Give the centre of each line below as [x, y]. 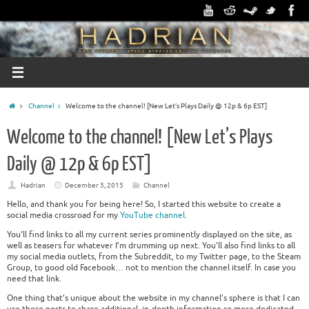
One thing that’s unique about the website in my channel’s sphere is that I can [153, 298]
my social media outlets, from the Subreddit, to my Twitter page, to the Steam [154, 256]
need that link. [34, 278]
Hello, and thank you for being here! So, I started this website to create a [144, 204]
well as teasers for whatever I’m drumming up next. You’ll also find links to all [151, 245]
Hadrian [33, 185]
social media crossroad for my [63, 215]
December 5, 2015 [94, 185]
